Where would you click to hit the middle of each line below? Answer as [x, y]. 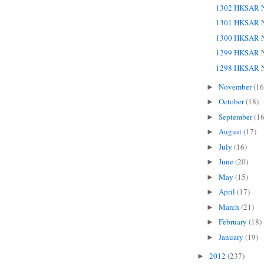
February [233, 222]
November [236, 86]
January [232, 237]
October [232, 102]
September [236, 116]
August [231, 132]
